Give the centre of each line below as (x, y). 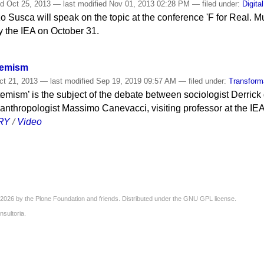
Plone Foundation (60, 198)
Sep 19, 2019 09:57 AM (136, 81)
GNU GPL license (209, 198)
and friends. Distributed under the (134, 198)
